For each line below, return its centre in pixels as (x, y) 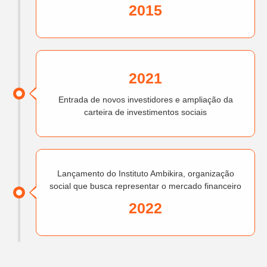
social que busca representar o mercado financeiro (145, 186)
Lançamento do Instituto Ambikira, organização (145, 174)
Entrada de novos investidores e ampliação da (145, 100)
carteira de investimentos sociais (145, 112)
